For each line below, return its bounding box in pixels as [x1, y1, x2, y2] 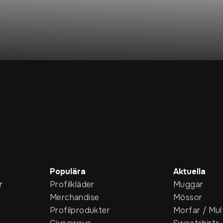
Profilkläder [50, 179, 95, 190]
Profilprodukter [50, 205, 110, 216]
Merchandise [50, 192, 100, 203]
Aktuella [173, 166, 206, 177]
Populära [50, 166, 86, 177]
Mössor [173, 192, 203, 203]
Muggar [173, 179, 204, 190]
